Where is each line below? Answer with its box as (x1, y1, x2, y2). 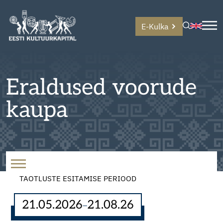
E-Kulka (141, 21, 169, 31)
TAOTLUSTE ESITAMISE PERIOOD (19, 174, 136, 183)
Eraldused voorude (6, 74, 197, 101)
